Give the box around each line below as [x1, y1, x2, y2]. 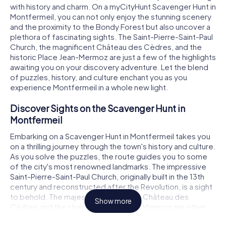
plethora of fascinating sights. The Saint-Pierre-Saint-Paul [10, 32, 213, 42]
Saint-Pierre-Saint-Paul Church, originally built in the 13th [10, 171, 204, 181]
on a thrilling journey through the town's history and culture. [10, 141, 215, 151]
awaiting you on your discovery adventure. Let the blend [10, 62, 208, 72]
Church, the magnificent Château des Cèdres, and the [10, 42, 202, 52]
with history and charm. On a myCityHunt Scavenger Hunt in [10, 2, 216, 12]
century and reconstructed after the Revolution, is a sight [10, 181, 212, 191]
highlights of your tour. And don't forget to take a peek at [10, 211, 212, 221]
